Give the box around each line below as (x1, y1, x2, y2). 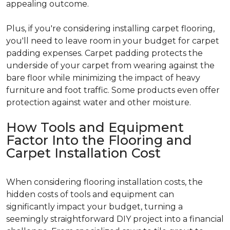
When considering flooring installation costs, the (6, 177, 203, 187)
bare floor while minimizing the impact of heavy (6, 72, 200, 83)
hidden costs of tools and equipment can (6, 189, 174, 199)
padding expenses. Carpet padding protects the (6, 48, 203, 58)
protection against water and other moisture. (6, 97, 191, 107)
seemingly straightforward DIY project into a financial (6, 214, 224, 224)
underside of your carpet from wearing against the (6, 60, 215, 70)
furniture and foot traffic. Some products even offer (6, 85, 220, 95)
